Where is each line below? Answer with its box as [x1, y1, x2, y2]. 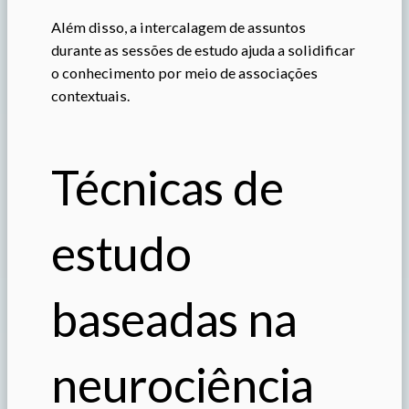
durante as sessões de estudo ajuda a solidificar [51, 40, 355, 58]
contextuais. [51, 86, 130, 104]
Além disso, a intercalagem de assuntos [51, 17, 306, 36]
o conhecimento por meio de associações [51, 63, 318, 81]
